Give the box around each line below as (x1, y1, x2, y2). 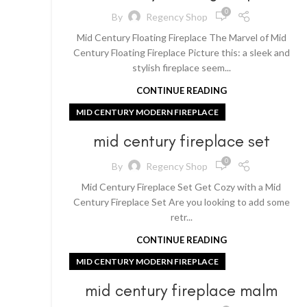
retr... (170, 211, 193, 223)
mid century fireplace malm (85, 280, 278, 300)
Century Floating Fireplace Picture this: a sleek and (73, 47, 290, 58)
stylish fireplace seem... (132, 62, 231, 73)
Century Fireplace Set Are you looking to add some (73, 196, 290, 208)
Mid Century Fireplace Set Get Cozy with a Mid (82, 181, 282, 193)
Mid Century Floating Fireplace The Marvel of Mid (76, 32, 286, 43)
